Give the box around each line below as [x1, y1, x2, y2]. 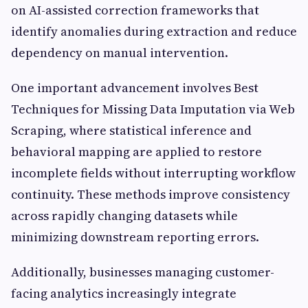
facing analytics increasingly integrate [11, 284, 236, 302]
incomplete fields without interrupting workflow [11, 164, 296, 181]
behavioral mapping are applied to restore [11, 142, 262, 160]
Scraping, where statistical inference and [11, 121, 252, 139]
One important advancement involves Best [11, 78, 258, 96]
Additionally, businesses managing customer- [11, 263, 274, 280]
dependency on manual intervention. [11, 43, 228, 61]
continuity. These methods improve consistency [11, 185, 290, 203]
